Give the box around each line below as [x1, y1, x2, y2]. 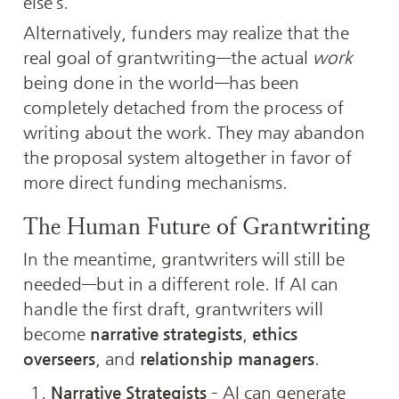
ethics [252, 324, 297, 343]
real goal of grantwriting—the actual [23, 47, 313, 67]
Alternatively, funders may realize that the [23, 22, 349, 42]
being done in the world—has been [23, 72, 299, 92]
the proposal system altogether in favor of [23, 147, 352, 167]
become [23, 324, 90, 343]
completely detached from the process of [23, 97, 344, 117]
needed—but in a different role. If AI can [23, 274, 338, 293]
